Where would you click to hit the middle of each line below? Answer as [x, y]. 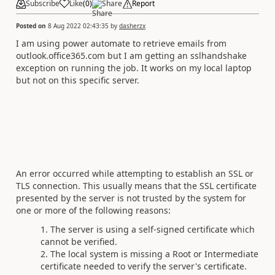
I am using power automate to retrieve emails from [121, 43]
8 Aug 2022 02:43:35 [78, 25]
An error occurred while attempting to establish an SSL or [135, 173]
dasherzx [132, 25]
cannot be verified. [79, 241]
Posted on [32, 25]
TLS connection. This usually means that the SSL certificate [136, 186]
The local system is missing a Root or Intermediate [154, 254]
